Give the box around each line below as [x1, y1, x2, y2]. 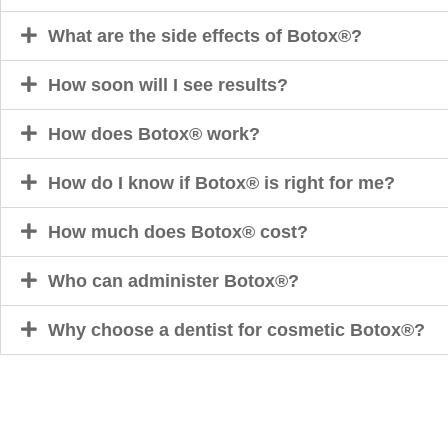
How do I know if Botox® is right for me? [48, 172, 395, 193]
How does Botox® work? [48, 123, 260, 144]
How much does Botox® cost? [48, 221, 308, 242]
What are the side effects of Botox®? [48, 25, 362, 46]
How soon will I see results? [48, 74, 288, 95]
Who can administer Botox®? [48, 270, 299, 291]
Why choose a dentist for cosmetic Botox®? [48, 319, 425, 340]
